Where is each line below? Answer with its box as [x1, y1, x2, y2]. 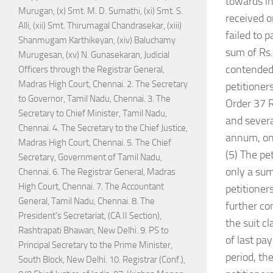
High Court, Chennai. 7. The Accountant [18, 181, 164, 193]
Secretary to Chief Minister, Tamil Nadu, [18, 108, 167, 119]
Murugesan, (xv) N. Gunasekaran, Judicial [18, 49, 169, 61]
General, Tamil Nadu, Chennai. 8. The [18, 196, 155, 207]
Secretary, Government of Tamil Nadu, [18, 152, 162, 163]
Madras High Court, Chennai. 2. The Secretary [18, 79, 188, 90]
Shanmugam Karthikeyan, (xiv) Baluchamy [18, 35, 175, 46]
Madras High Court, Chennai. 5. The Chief [18, 137, 171, 149]
